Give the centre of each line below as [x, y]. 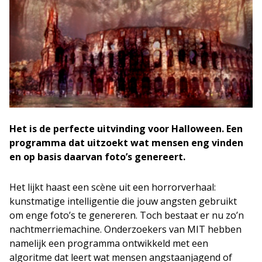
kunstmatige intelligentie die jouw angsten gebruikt [123, 201]
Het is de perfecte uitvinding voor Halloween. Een [126, 128]
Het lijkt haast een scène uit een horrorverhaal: [113, 187]
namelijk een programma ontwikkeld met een [109, 243]
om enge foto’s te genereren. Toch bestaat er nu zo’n [127, 215]
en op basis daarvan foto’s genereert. [97, 156]
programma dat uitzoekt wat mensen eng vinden [126, 142]
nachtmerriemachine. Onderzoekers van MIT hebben [125, 229]
